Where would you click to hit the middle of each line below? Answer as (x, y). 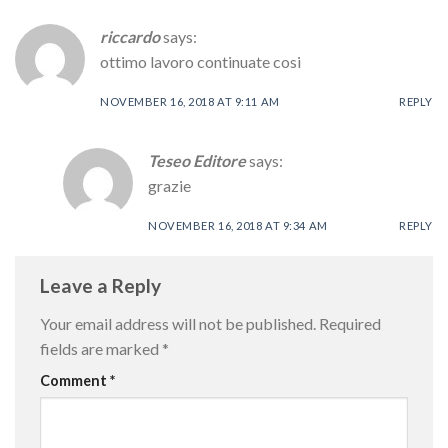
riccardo (130, 37)
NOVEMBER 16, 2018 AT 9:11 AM (190, 102)
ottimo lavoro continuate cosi (200, 62)
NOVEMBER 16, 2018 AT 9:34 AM (238, 225)
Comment (75, 380)
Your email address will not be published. (178, 323)
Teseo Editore (197, 161)
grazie (169, 186)
